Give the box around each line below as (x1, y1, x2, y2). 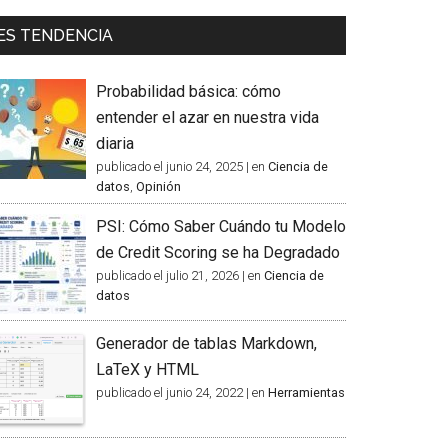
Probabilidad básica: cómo (96, 82, 281, 101)
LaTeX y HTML (96, 360, 199, 379)
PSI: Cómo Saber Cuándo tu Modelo (96, 217, 346, 236)
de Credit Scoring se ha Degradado (96, 243, 340, 262)
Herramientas (268, 385, 345, 400)
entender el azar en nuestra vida (96, 108, 319, 127)
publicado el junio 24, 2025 (96, 159, 243, 174)
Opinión (136, 179, 181, 194)
